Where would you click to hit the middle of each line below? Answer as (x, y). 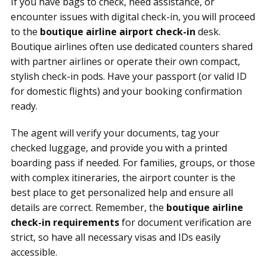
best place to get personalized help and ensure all (122, 192)
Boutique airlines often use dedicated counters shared (132, 46)
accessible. (34, 252)
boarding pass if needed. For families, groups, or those (133, 162)
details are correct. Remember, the (89, 207)
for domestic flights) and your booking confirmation (126, 91)
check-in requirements (65, 222)
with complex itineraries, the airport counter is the (123, 177)
